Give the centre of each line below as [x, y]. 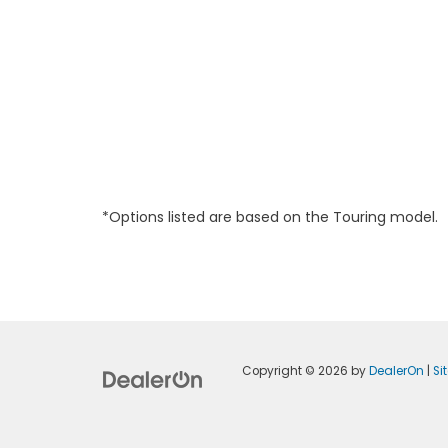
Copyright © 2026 [296, 371]
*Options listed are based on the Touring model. [270, 217]
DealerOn [396, 371]
